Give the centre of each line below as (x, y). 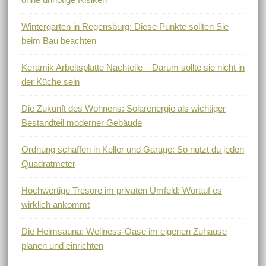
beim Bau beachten (58, 40)
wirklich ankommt (55, 204)
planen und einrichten (62, 245)
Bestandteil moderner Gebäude (81, 122)
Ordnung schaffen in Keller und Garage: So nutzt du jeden (132, 149)
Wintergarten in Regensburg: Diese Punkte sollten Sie (125, 26)
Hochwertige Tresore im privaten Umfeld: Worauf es (121, 190)
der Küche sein (50, 81)
